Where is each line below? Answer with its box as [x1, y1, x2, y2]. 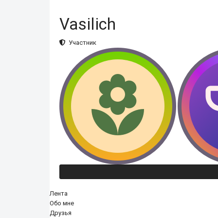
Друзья [50, 209, 72, 217]
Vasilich [59, 15, 116, 34]
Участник [66, 39, 96, 46]
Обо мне [50, 200, 74, 207]
